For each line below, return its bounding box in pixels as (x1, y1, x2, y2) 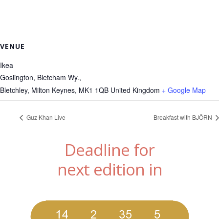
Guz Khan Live (25, 112, 66, 121)
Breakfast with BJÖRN (153, 112, 214, 121)
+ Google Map (162, 85, 206, 95)
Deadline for (65, 138, 154, 161)
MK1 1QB (79, 85, 109, 95)
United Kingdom (110, 85, 160, 95)
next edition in (57, 157, 162, 180)
